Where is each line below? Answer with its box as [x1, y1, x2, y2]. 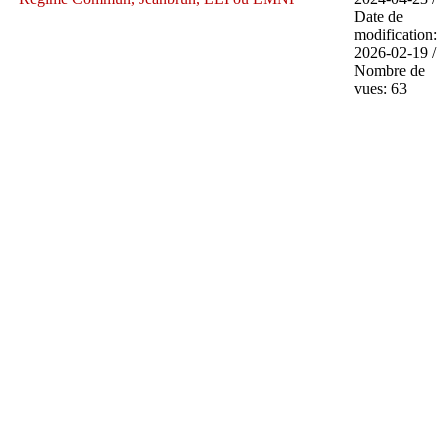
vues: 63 [353, 79, 407, 97]
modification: [353, 25, 437, 43]
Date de [353, 7, 403, 25]
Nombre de [353, 61, 425, 79]
